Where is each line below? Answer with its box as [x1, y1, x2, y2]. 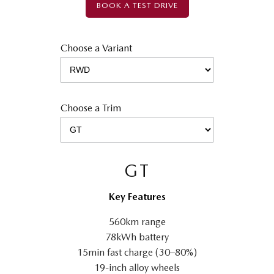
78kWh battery [105, 231, 169, 243]
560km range [108, 216, 166, 228]
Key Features [108, 191, 166, 202]
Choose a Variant [61, 42, 132, 54]
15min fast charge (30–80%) [77, 246, 197, 258]
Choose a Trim [61, 102, 121, 114]
